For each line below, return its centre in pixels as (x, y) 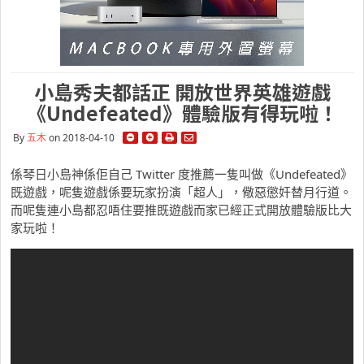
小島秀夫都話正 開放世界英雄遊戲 (182, 91)
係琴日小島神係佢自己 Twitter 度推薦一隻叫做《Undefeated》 (182, 174)
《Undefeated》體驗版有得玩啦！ (182, 113)
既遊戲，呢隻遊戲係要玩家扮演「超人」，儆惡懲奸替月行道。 (181, 192)
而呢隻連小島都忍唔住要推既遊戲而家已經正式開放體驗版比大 (181, 210)
